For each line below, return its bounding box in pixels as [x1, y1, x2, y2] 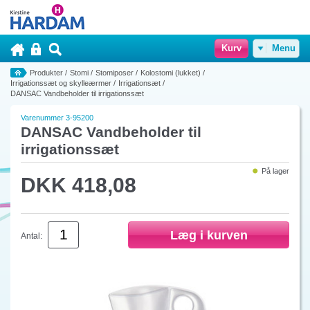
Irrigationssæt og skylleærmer [10, 79, 111, 87]
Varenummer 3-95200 [21, 113, 93, 122]
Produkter [30, 69, 63, 77]
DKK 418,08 [21, 174, 136, 197]
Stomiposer [95, 69, 134, 77]
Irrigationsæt [118, 79, 161, 87]
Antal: [21, 231, 42, 241]
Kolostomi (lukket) [140, 69, 201, 77]
